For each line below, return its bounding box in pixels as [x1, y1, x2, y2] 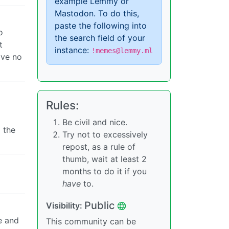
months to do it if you [62, 166, 147, 176]
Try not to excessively [62, 129, 148, 140]
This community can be [46, 216, 136, 226]
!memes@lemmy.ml [91, 47, 153, 55]
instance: [55, 45, 91, 55]
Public [84, 199, 114, 212]
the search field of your [55, 33, 145, 43]
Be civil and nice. [62, 117, 127, 127]
